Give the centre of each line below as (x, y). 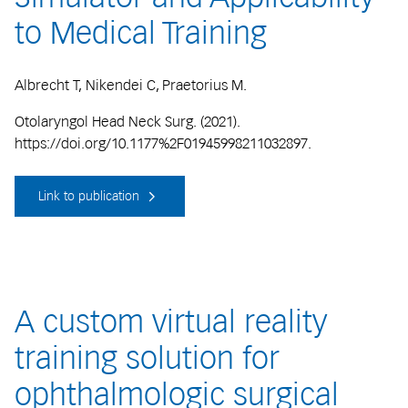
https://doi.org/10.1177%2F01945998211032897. (163, 143)
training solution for (147, 358)
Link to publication (91, 196)
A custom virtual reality (171, 322)
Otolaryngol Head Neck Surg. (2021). (127, 121)
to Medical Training (141, 33)
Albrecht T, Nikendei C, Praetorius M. (131, 85)
